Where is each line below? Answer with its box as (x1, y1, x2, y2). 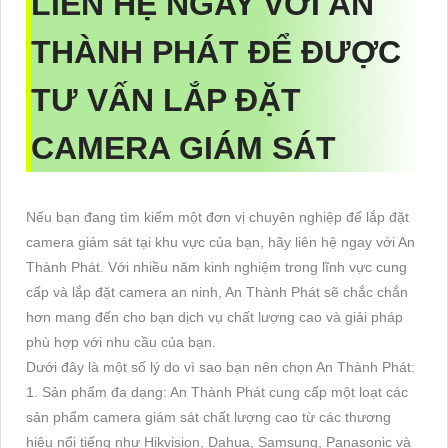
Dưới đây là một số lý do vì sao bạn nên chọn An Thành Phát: (26, 359, 415, 376)
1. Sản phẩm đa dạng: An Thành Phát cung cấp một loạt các (26, 384, 408, 401)
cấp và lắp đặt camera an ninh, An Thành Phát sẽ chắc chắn (26, 284, 408, 301)
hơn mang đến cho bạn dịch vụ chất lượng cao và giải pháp (26, 309, 403, 326)
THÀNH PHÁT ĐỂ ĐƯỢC (31, 34, 401, 71)
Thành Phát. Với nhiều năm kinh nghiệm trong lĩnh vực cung (26, 259, 407, 276)
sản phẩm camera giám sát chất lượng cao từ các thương (26, 409, 391, 426)
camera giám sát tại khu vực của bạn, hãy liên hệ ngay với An (26, 234, 415, 251)
